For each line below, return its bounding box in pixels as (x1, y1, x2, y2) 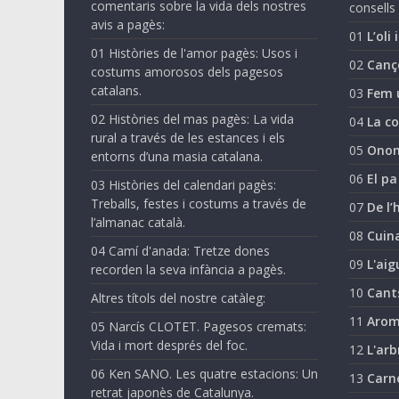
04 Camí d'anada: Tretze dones (91, 241, 270, 259)
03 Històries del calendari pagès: (91, 175, 276, 193)
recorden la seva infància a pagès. (91, 260, 286, 278)
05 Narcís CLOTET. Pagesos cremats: (91, 317, 306, 335)
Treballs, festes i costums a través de (91, 194, 306, 212)
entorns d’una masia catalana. (91, 147, 263, 165)
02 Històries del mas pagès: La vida (91, 110, 294, 127)
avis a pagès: (91, 15, 165, 33)
